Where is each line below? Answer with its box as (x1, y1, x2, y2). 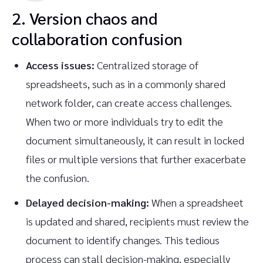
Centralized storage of (95, 58, 198, 72)
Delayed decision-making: (26, 195, 149, 209)
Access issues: (26, 58, 95, 72)
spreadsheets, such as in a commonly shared (26, 77, 225, 90)
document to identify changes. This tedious (26, 233, 220, 247)
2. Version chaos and (12, 7, 157, 28)
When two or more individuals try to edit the (26, 114, 223, 128)
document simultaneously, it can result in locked (26, 133, 244, 147)
